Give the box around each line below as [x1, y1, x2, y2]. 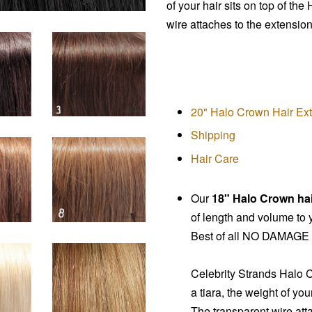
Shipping [191, 127, 235, 143]
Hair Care [191, 150, 239, 166]
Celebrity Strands [191, 265, 279, 281]
